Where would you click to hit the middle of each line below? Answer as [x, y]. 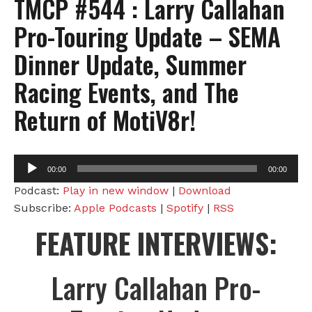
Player [30, 178]
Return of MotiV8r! [105, 119]
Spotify [185, 208]
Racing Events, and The [126, 92]
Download [205, 190]
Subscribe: [44, 208]
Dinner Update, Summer [130, 64]
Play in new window [116, 190]
